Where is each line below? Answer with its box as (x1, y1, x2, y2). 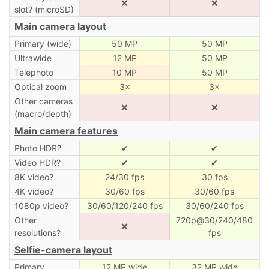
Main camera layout (14, 20, 106, 32)
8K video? (14, 171, 53, 182)
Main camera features (14, 124, 118, 137)
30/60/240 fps (185, 200, 244, 211)
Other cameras (14, 95, 73, 106)
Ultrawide (14, 52, 52, 63)
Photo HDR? (14, 142, 61, 153)
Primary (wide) (14, 38, 71, 49)
